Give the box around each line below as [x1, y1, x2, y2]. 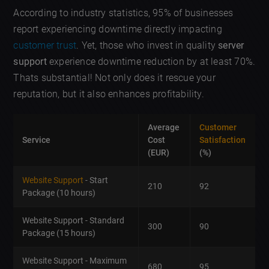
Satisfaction [199, 134, 246, 145]
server [218, 39, 244, 51]
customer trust [13, 39, 77, 51]
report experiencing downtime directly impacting [13, 23, 222, 35]
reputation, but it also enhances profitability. [13, 88, 204, 100]
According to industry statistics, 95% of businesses [13, 7, 234, 19]
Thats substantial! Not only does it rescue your [13, 71, 216, 83]
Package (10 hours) [22, 187, 96, 198]
